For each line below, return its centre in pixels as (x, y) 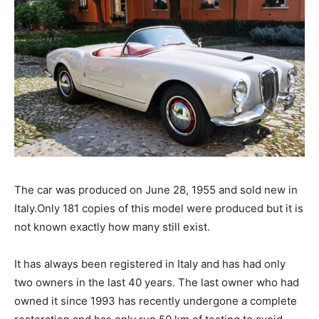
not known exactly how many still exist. (112, 226)
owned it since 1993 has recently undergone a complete (156, 300)
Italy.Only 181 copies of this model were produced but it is (159, 208)
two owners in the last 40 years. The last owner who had (157, 282)
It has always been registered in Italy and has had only (150, 263)
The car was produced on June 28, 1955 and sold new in (156, 189)
